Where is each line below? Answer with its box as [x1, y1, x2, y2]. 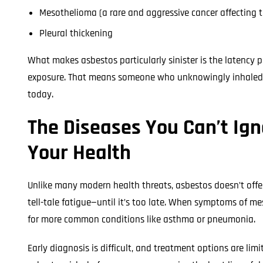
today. [28, 88, 53, 101]
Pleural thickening [39, 27, 113, 40]
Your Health [28, 140, 131, 166]
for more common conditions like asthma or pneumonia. [28, 213, 255, 226]
